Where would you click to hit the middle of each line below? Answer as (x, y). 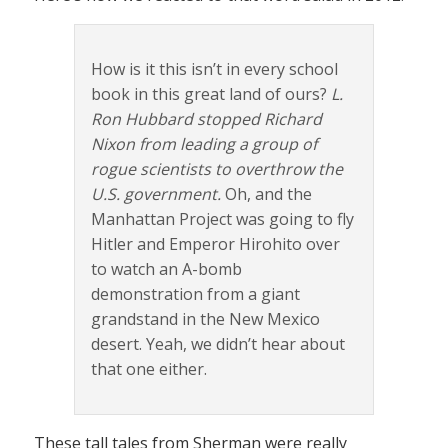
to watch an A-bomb (166, 268)
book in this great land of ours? (211, 93)
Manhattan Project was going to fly (222, 218)
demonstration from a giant (195, 293)
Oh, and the (266, 193)
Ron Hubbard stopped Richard (206, 118)
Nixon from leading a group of (204, 143)
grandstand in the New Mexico (205, 318)
